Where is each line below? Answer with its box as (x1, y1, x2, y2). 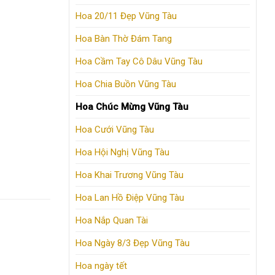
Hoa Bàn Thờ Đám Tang (76, 33, 172, 45)
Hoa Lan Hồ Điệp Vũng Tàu (76, 192, 184, 204)
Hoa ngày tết (76, 260, 127, 272)
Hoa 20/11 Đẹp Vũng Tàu (76, 10, 177, 22)
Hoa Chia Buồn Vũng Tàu (76, 79, 176, 90)
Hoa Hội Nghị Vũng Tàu (76, 147, 169, 158)
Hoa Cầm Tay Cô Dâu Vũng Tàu (76, 56, 203, 68)
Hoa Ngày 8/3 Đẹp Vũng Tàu (76, 238, 190, 249)
